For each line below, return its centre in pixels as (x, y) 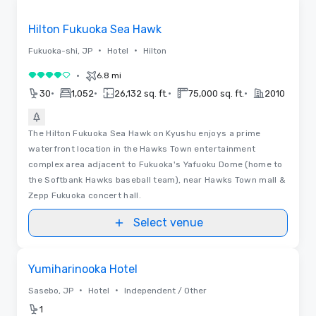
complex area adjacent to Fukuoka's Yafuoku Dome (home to (156, 164)
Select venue (168, 222)
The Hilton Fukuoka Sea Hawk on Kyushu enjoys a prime (145, 133)
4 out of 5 (54, 78)
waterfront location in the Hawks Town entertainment (142, 148)
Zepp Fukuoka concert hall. (85, 195)
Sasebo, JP (51, 290)
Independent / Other (165, 290)
